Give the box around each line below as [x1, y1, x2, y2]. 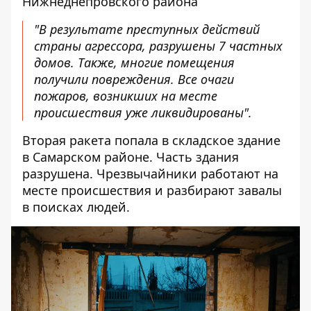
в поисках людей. [22, 198, 130, 215]
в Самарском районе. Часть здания [22, 148, 239, 165]
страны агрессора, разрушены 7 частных [34, 37, 283, 54]
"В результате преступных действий [34, 20, 260, 37]
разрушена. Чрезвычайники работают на [22, 165, 278, 182]
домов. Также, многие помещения [34, 53, 235, 71]
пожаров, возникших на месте [34, 87, 217, 104]
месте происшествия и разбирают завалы [22, 181, 282, 199]
